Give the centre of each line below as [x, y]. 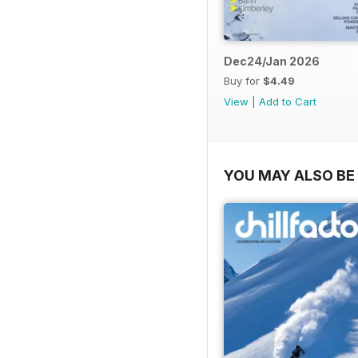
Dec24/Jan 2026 [272, 62]
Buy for [243, 81]
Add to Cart [288, 102]
